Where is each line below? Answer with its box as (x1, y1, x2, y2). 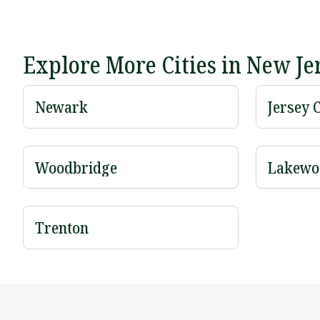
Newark (35, 95, 88, 117)
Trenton (35, 216, 89, 239)
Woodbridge (35, 156, 117, 178)
